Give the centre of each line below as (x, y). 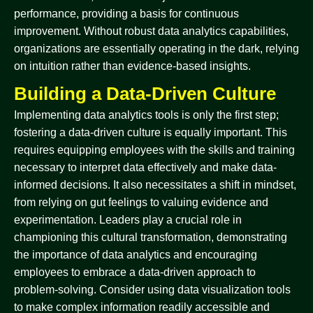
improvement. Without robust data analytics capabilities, (151, 31)
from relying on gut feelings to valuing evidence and (141, 202)
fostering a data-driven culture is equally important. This (151, 132)
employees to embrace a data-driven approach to (135, 272)
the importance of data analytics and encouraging (136, 255)
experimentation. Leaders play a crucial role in (128, 220)
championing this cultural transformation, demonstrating (151, 237)
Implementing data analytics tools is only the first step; (146, 115)
